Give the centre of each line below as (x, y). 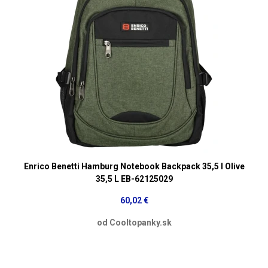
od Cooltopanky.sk (134, 222)
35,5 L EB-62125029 (134, 179)
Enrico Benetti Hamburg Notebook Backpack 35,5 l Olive (134, 166)
